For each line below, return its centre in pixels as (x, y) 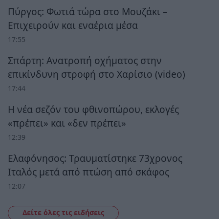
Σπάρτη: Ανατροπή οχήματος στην (85, 61)
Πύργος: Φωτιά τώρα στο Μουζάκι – (88, 12)
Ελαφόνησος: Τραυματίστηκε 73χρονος (95, 158)
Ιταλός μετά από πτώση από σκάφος (88, 172)
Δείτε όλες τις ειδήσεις (63, 212)
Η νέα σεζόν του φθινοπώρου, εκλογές (93, 109)
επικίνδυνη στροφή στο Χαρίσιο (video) (97, 74)
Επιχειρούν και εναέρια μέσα (73, 25)
